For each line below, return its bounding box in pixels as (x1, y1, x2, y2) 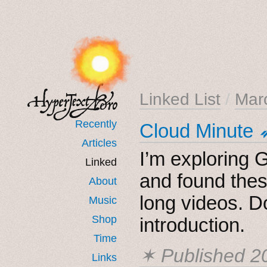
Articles (82, 136, 117, 149)
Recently (75, 117, 117, 130)
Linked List (139, 89, 221, 108)
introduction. (139, 213, 245, 236)
